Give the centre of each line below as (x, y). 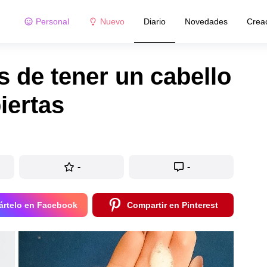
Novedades (206, 21)
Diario (154, 21)
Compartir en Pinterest (172, 205)
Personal (52, 21)
